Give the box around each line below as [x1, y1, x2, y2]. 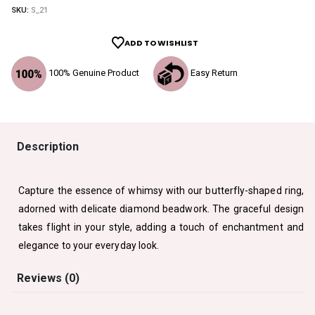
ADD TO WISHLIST [124, 37, 198, 49]
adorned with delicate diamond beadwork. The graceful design [18, 203, 304, 215]
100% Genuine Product [46, 67, 139, 79]
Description [17, 140, 79, 154]
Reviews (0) [17, 271, 79, 285]
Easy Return [188, 67, 238, 79]
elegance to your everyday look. [18, 240, 160, 252]
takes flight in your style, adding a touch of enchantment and [18, 221, 304, 233]
